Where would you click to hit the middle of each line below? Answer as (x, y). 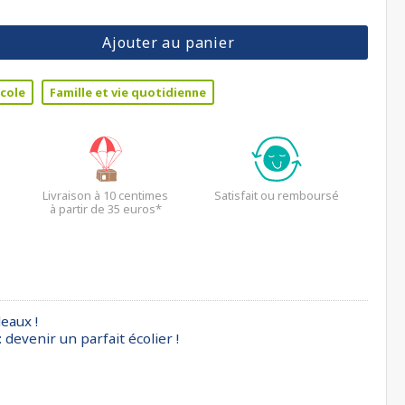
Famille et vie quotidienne (128, 92)
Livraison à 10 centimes (105, 195)
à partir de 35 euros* (105, 209)
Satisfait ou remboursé (277, 195)
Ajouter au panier (168, 42)
